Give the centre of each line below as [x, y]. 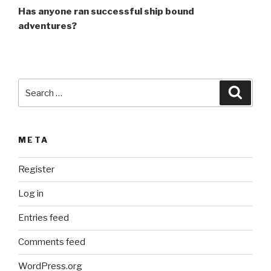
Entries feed [44, 218]
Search [34, 86]
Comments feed [52, 242]
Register [36, 170]
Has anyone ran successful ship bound [106, 12]
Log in [31, 194]
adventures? [47, 26]
